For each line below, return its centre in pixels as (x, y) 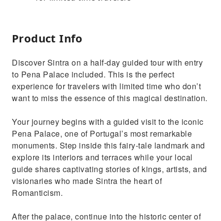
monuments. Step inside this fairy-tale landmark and (109, 145)
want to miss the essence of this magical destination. (110, 98)
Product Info (47, 38)
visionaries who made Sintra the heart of (87, 181)
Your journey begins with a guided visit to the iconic (108, 122)
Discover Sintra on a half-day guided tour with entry (107, 62)
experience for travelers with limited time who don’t (106, 86)
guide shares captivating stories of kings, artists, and (110, 169)
